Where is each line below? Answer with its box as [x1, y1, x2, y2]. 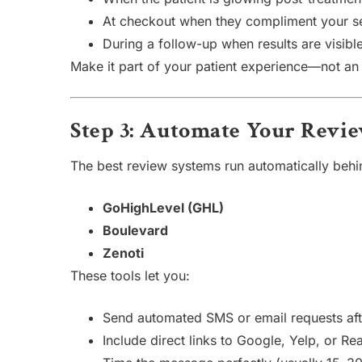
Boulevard [103, 222, 168, 238]
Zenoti [103, 245, 144, 261]
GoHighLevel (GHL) [103, 200, 224, 216]
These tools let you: [70, 267, 190, 284]
